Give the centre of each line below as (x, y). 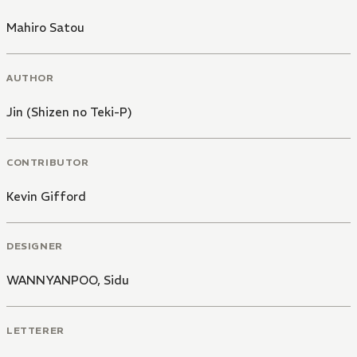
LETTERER (35, 330)
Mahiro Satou (45, 27)
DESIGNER (35, 246)
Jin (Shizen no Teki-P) (69, 112)
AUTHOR (30, 77)
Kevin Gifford (46, 196)
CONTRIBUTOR (48, 162)
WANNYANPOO (52, 280)
